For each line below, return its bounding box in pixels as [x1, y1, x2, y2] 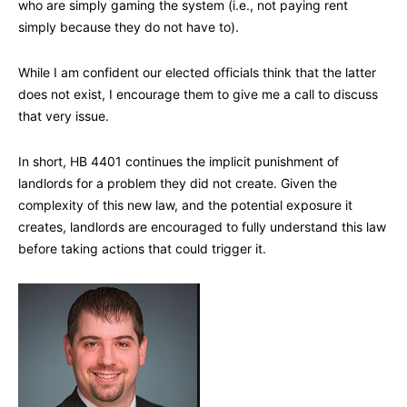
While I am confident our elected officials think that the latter [18, 65, 376, 81]
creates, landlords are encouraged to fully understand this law [18, 219, 386, 235]
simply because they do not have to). [18, 19, 239, 35]
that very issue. [18, 108, 109, 124]
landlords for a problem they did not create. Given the [18, 175, 337, 192]
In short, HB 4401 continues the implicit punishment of [18, 154, 339, 170]
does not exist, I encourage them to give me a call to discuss [18, 86, 378, 103]
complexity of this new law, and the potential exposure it [18, 197, 352, 213]
